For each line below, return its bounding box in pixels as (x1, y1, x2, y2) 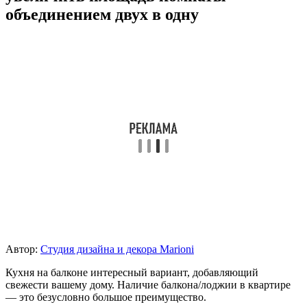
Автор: (5, 243, 40, 255)
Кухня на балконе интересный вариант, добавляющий (5, 266, 258, 278)
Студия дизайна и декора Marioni (40, 243, 194, 255)
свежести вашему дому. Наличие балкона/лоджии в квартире (5, 278, 291, 291)
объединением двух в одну (5, 5, 199, 23)
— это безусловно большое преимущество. (5, 291, 206, 303)
